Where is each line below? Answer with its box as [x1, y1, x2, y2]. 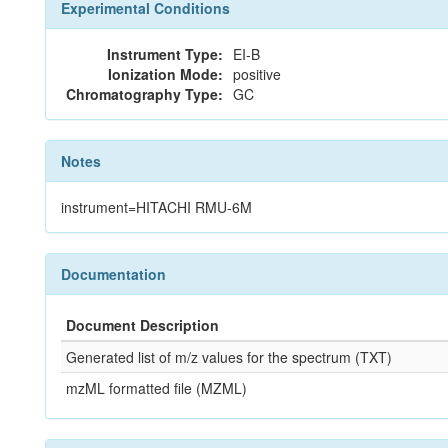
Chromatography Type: [66, 84, 223, 104]
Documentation [61, 264, 166, 284]
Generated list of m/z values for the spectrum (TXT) [66, 347, 392, 367]
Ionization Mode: [108, 64, 223, 84]
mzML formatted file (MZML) [66, 378, 247, 398]
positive [233, 64, 281, 84]
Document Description [66, 315, 219, 335]
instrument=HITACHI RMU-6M [61, 197, 252, 217]
